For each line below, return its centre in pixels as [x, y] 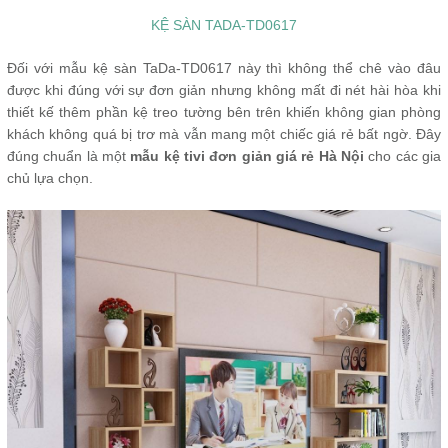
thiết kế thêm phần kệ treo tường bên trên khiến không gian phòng [224, 111]
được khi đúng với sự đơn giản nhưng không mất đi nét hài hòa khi [224, 89]
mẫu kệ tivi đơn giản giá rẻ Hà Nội [247, 155]
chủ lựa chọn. [50, 177]
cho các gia [403, 155]
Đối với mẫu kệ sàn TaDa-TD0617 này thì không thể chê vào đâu [224, 67]
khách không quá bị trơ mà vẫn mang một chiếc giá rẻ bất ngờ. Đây [224, 133]
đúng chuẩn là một [69, 155]
